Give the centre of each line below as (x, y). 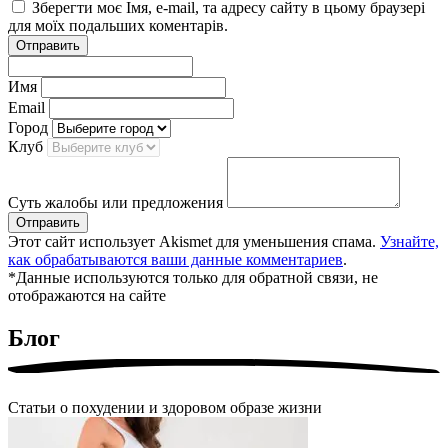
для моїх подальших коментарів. (118, 26)
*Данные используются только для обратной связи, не (193, 278)
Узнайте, (409, 242)
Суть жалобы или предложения (115, 203)
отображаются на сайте (87, 296)
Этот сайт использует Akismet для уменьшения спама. (194, 242)
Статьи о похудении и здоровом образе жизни (165, 408)
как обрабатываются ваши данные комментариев (175, 260)
